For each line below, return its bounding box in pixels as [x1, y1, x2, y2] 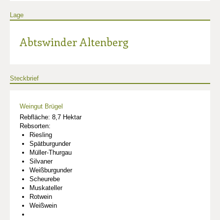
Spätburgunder [29, 139, 71, 147]
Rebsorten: [20, 122, 51, 130]
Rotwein [29, 192, 52, 200]
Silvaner [29, 157, 53, 165]
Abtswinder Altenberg [20, 34, 128, 49]
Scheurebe [29, 175, 60, 183]
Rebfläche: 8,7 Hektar [20, 113, 82, 121]
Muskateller [29, 184, 62, 192]
